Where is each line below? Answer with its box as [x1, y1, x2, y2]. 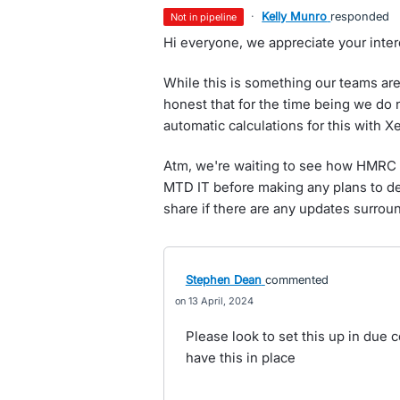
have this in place [185, 349, 296, 366]
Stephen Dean [185, 272, 262, 287]
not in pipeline [178, 11, 237, 23]
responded [330, 9, 390, 23]
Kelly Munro [262, 9, 328, 23]
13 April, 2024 [187, 295, 254, 307]
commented [264, 272, 329, 287]
